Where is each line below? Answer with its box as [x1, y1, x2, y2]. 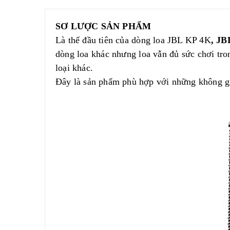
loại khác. [55, 63, 93, 73]
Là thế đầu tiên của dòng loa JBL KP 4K [55, 35, 211, 45]
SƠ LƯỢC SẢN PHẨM [55, 21, 151, 31]
